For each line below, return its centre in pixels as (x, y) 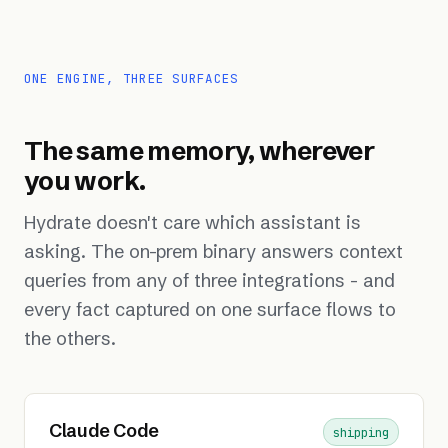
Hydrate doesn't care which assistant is (192, 223)
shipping (361, 432)
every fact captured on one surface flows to (210, 310)
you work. (85, 181)
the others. (70, 339)
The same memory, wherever (199, 151)
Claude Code (104, 430)
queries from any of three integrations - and (209, 281)
